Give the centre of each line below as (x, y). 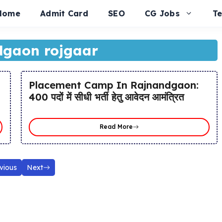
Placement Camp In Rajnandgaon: (114, 85)
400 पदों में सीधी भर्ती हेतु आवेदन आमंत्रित (106, 97)
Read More (116, 127)
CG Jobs (162, 13)
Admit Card (64, 13)
